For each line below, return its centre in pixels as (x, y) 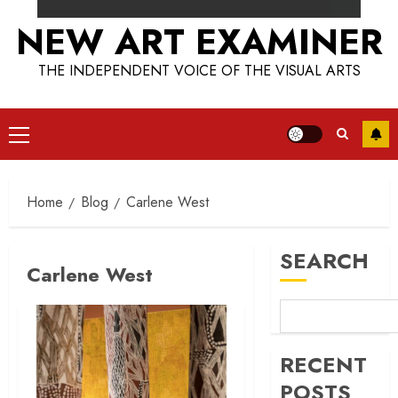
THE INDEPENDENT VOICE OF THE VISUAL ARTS (199, 71)
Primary (40, 136)
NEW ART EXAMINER (199, 42)
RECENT (324, 365)
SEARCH (325, 261)
